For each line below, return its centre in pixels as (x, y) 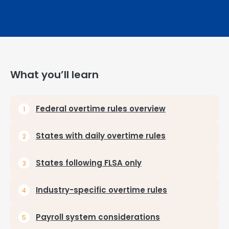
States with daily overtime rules (101, 136)
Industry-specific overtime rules (101, 190)
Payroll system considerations (98, 217)
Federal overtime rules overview (101, 109)
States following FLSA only (89, 163)
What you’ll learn (54, 75)
